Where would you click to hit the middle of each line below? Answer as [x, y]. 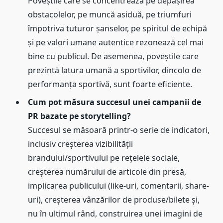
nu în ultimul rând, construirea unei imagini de [115, 214]
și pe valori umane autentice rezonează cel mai [116, 43]
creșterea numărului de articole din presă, [107, 172]
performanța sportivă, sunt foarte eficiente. [110, 84]
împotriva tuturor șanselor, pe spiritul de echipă [117, 29]
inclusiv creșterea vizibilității [80, 144]
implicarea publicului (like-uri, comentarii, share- [118, 186]
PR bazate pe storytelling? [79, 116]
